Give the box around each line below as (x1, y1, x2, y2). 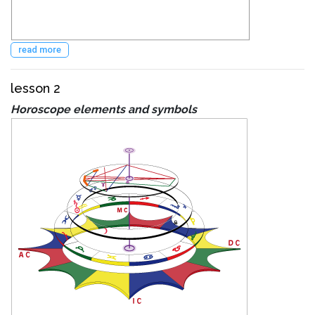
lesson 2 (11, 80, 60, 96)
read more (18, 44, 61, 55)
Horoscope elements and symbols (11, 102, 197, 116)
